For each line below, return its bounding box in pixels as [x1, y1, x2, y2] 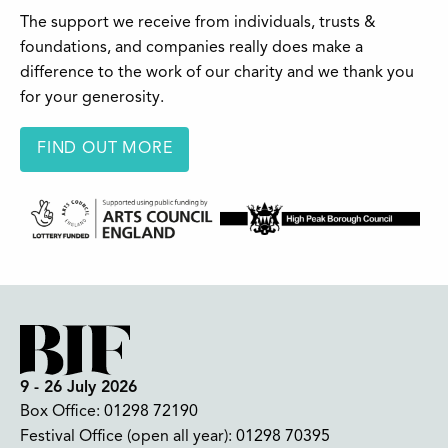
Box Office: [20, 403, 104, 420]
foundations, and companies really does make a [20, 39, 363, 56]
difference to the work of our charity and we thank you [20, 64, 414, 81]
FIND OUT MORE [37, 141, 173, 158]
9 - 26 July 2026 [20, 379, 137, 396]
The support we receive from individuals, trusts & [20, 14, 376, 31]
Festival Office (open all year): [20, 428, 236, 445]
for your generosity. [20, 89, 164, 106]
